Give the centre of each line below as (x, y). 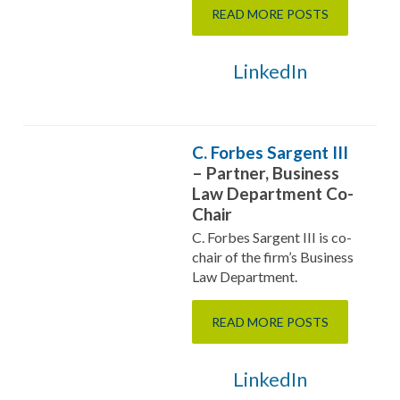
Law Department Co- (272, 193)
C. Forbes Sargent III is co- (271, 237)
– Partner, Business (265, 173)
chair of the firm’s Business (272, 257)
